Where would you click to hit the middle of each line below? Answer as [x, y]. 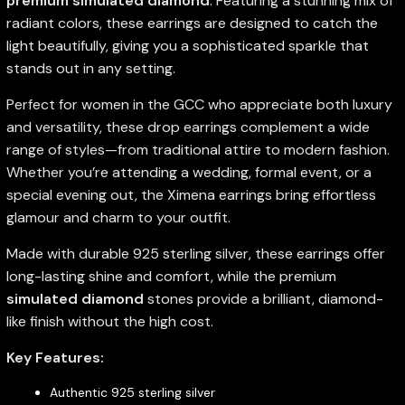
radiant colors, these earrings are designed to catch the [192, 23]
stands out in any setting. [90, 68]
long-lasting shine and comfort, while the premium [171, 276]
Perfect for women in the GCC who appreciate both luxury [199, 104]
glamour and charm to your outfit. [118, 217]
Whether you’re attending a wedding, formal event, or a [188, 172]
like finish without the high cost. [109, 321]
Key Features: [55, 357]
